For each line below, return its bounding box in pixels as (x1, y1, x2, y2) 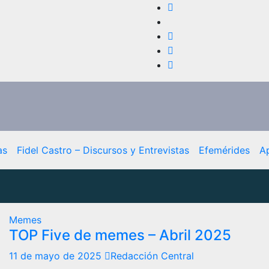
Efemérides (198, 144, 250, 156)
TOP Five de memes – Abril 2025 (9, 226, 231, 244)
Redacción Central (110, 249, 194, 262)
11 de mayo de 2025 (9, 249, 104, 262)
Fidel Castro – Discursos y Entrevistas (16, 144, 189, 156)
